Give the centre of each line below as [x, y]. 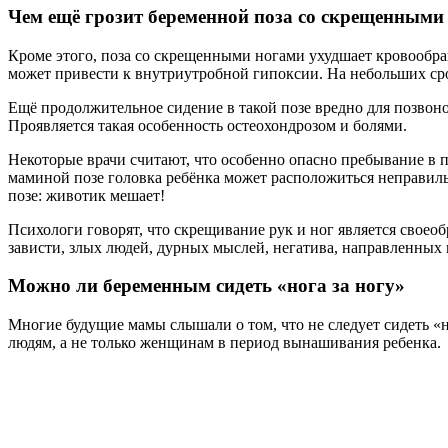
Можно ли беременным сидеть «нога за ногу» [206, 286]
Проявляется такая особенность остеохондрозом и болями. [207, 125]
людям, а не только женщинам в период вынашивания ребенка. [224, 343]
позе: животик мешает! [86, 195]
